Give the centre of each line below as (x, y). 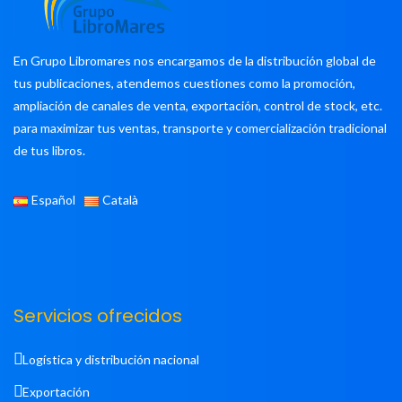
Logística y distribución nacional (111, 359)
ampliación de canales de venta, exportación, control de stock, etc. (198, 105)
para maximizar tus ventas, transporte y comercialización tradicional (200, 127)
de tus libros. (49, 150)
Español (54, 199)
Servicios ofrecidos (98, 315)
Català (121, 199)
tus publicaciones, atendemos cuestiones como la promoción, (184, 83)
